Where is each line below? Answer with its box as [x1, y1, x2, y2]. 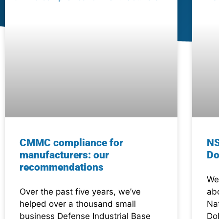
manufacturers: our [20, 149, 109, 161]
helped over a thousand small [20, 199, 136, 209]
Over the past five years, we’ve [20, 187, 141, 197]
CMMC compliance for [20, 137, 123, 149]
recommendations [20, 161, 104, 174]
